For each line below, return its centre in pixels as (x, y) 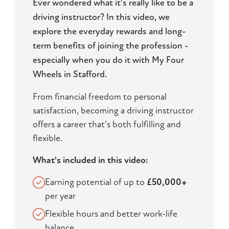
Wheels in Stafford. (70, 75)
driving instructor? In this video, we (101, 17)
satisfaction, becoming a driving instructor (113, 111)
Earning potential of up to (96, 182)
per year (60, 196)
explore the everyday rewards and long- (109, 32)
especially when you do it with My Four (108, 60)
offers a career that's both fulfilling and (107, 125)
